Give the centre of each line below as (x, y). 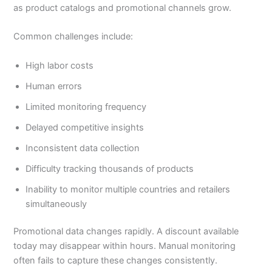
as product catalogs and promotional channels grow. (123, 8)
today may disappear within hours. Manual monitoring (125, 246)
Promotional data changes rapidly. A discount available (126, 232)
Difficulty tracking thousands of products (110, 168)
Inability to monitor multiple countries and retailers (128, 189)
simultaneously (56, 204)
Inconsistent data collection (83, 148)
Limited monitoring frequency (86, 107)
